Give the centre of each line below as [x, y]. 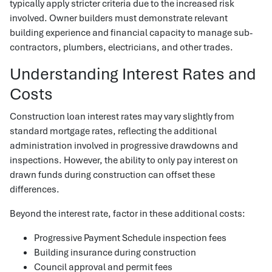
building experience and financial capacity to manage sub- [131, 32]
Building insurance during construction [115, 252]
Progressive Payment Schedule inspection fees [130, 237]
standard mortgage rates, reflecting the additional [113, 131]
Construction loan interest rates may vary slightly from [122, 116]
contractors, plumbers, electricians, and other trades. [121, 47]
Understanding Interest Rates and [133, 73]
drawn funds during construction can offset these [112, 174]
